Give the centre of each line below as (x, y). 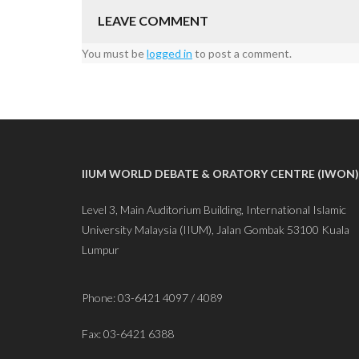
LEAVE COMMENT (153, 21)
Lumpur (101, 250)
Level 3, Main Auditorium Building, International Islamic (214, 210)
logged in (169, 54)
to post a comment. (242, 54)
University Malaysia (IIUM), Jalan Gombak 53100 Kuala (216, 230)
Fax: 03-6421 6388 (128, 334)
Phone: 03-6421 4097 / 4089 (152, 298)
